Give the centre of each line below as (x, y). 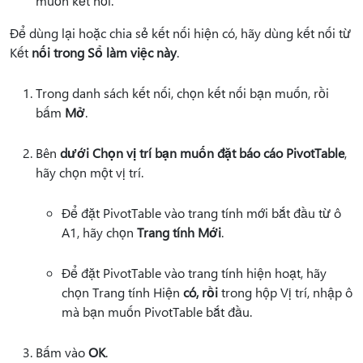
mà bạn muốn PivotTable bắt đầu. (157, 311)
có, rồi (201, 292)
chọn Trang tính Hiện (122, 292)
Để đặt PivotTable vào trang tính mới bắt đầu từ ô (201, 212)
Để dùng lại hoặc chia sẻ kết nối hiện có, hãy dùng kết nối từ (180, 32)
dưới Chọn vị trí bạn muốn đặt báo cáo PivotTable (202, 152)
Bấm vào (62, 352)
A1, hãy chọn (99, 232)
